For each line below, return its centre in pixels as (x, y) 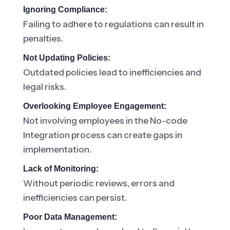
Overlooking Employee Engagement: (95, 106)
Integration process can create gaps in (103, 135)
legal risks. (45, 87)
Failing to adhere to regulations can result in (113, 24)
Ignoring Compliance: (65, 9)
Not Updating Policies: (67, 58)
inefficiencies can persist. (75, 198)
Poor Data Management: (70, 217)
